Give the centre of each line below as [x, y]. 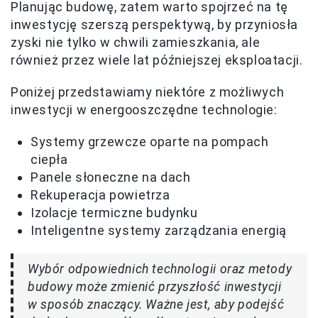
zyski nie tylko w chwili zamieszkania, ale [136, 43]
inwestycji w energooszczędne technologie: [144, 110]
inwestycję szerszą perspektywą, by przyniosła [155, 25]
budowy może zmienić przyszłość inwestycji [155, 287]
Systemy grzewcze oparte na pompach [150, 142]
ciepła [49, 160]
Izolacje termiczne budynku [114, 213]
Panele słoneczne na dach [111, 177]
